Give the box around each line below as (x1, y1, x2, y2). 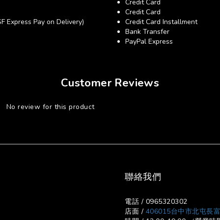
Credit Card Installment (125, 17, 197, 27)
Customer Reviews (60, 76, 160, 90)
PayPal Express (125, 37, 173, 46)
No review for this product (6, 102, 95, 111)
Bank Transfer (125, 27, 169, 36)
